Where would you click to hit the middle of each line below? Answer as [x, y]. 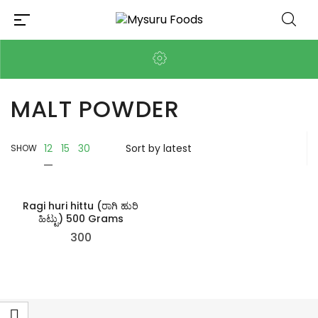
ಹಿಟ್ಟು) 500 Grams [81, 219]
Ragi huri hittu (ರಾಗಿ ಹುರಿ [81, 206]
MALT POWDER [95, 109]
